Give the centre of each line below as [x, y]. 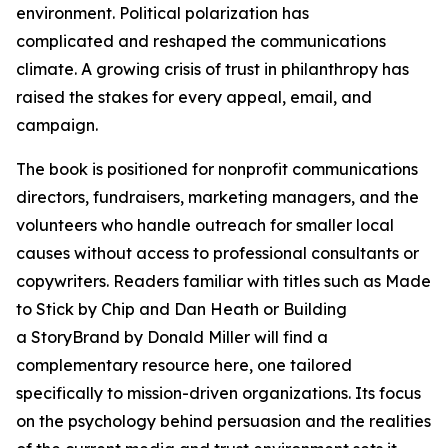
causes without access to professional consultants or [217, 253]
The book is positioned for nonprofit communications [217, 169]
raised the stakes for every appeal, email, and [194, 97]
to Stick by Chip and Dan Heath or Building [181, 309]
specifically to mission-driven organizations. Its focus [218, 393]
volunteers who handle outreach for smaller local [205, 225]
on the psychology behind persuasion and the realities [223, 421]
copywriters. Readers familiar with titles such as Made [223, 281]
